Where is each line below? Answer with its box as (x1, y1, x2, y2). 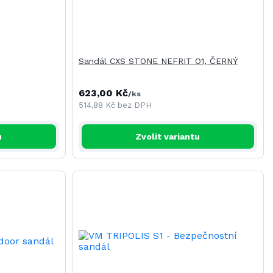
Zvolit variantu (135, 132, 200, 141)
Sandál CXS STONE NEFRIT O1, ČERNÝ (78, 56, 238, 66)
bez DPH (117, 101, 152, 110)
